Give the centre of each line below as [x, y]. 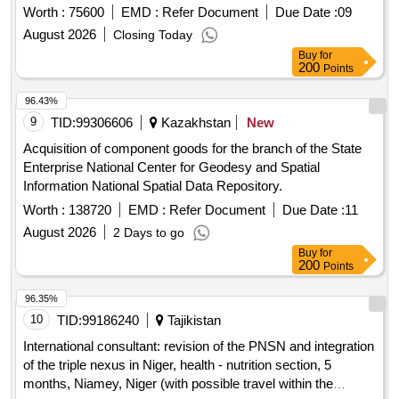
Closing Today [153, 35]
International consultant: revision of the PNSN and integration [199, 346]
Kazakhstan [194, 123]
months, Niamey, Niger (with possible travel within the [178, 384]
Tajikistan [192, 321]
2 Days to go [149, 233]
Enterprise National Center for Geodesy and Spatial [171, 167]
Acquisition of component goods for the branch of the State [192, 149]
